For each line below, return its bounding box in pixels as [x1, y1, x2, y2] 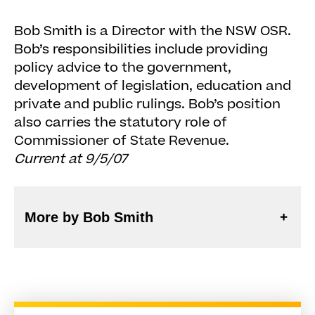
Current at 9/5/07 [14, 150, 127, 169]
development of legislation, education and [14, 77, 291, 96]
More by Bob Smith [25, 210, 153, 225]
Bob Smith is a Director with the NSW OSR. [14, 22, 291, 41]
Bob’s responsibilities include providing [14, 40, 268, 59]
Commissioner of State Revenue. [14, 131, 229, 150]
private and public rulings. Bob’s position [14, 95, 281, 114]
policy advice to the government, [14, 58, 231, 77]
